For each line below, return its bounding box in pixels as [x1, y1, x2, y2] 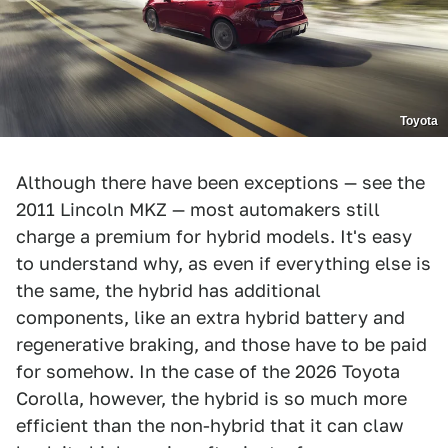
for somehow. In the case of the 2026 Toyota [16, 360, 400, 382]
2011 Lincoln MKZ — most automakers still [16, 198, 380, 220]
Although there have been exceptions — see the [16, 171, 425, 193]
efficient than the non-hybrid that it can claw [16, 414, 404, 436]
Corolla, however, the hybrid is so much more [16, 387, 407, 409]
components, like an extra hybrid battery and [16, 306, 405, 328]
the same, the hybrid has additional [16, 279, 321, 301]
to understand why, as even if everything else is [16, 252, 431, 274]
